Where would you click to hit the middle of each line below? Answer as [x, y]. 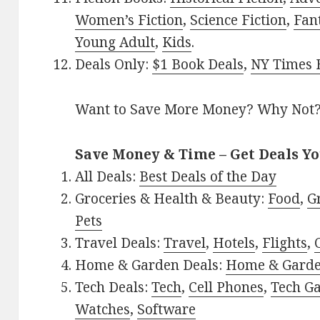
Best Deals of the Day [208, 177]
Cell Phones [226, 287]
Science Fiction [239, 20]
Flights [285, 243]
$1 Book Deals [198, 65]
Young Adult [115, 42]
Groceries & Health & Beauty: [172, 199]
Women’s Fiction [129, 20]
